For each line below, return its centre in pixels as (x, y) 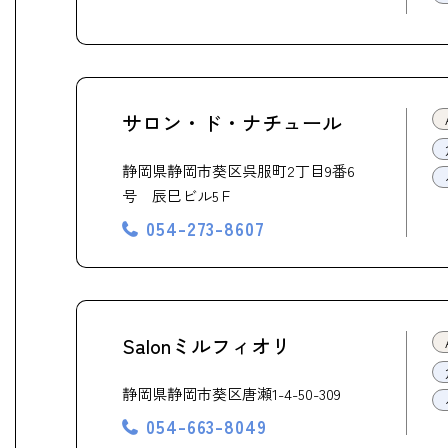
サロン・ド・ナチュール (232, 122)
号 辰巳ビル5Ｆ (178, 195)
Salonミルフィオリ (206, 345)
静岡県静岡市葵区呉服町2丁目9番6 (238, 170)
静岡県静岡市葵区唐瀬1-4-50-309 (231, 393)
